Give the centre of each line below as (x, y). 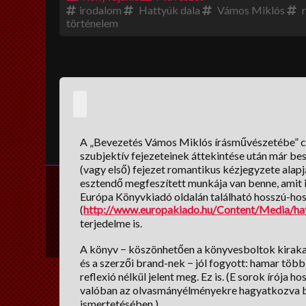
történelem (93, 23)
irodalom (101, 10)
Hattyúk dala (169, 10)
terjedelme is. (111, 223)
